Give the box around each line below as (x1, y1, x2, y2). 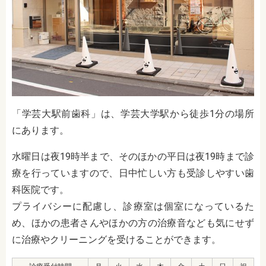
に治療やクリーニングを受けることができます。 (12, 233, 221, 245)
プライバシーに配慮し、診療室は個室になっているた (12, 200, 254, 212)
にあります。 (12, 124, 69, 136)
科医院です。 (12, 183, 69, 195)
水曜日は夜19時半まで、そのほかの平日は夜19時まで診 (12, 150, 254, 162)
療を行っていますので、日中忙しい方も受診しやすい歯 (12, 167, 254, 179)
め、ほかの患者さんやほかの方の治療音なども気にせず (12, 217, 254, 229)
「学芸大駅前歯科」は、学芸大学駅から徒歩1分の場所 (12, 107, 254, 119)
